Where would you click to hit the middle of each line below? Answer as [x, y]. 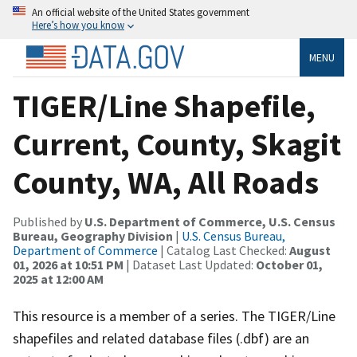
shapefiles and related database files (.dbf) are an [161, 338]
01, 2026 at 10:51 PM [68, 264]
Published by [49, 221]
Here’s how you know [78, 25]
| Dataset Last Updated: [190, 264]
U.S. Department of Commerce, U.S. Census [210, 221]
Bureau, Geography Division [93, 235]
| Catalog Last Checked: [224, 250]
